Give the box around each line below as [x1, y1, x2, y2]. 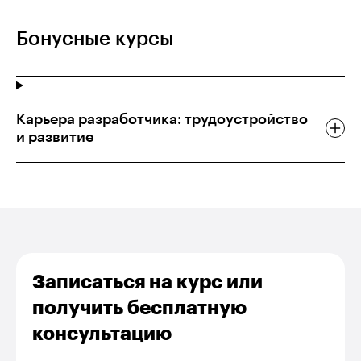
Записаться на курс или [32, 272, 263, 293]
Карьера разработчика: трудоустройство [16, 112, 308, 127]
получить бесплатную [32, 298, 247, 318]
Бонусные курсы [16, 29, 174, 49]
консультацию [32, 324, 172, 344]
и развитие [16, 130, 93, 145]
